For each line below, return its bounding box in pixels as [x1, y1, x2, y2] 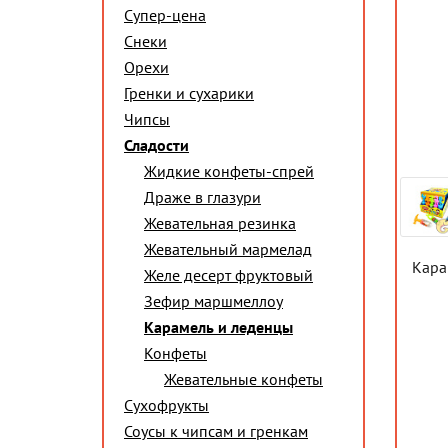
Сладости [124, 135, 189, 155]
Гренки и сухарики [124, 83, 254, 103]
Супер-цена [124, 5, 206, 25]
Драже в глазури [144, 187, 261, 207]
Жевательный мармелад [144, 239, 312, 259]
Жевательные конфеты [164, 369, 323, 389]
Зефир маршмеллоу [144, 291, 283, 311]
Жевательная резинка [144, 213, 296, 233]
